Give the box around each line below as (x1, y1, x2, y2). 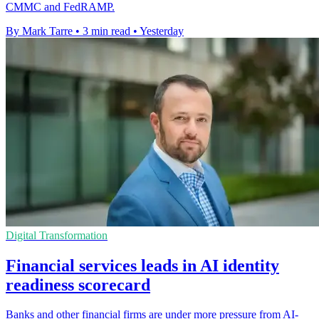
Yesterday (140, 24, 184, 37)
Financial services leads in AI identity (6, 256, 279, 275)
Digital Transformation (6, 229, 108, 241)
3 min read (83, 24, 130, 37)
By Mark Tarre (6, 24, 73, 37)
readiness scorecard (6, 275, 150, 294)
